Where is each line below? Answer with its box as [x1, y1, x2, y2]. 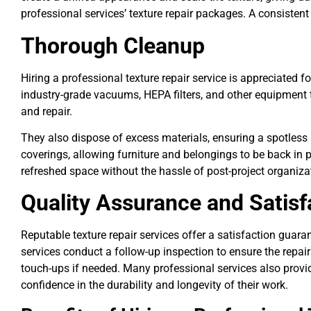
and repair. [21, 104, 75, 118]
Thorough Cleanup [21, 32, 205, 59]
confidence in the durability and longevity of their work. [21, 278, 288, 292]
